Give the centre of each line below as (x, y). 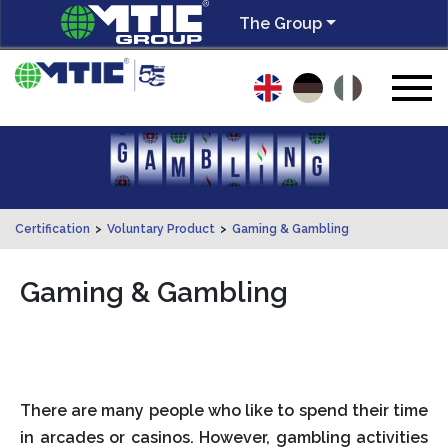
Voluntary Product (161, 228)
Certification (52, 228)
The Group (280, 24)
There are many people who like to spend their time (224, 410)
